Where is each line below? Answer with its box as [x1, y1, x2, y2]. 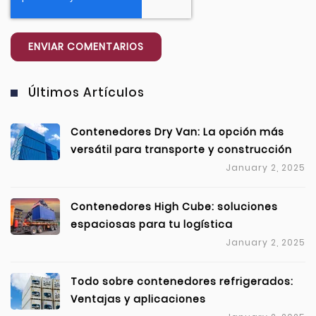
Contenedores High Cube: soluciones [71, 200, 278, 214]
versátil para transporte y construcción [71, 142, 292, 157]
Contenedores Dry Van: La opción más [71, 125, 284, 140]
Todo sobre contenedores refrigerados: [71, 274, 293, 289]
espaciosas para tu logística [71, 217, 233, 232]
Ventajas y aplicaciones [71, 292, 206, 307]
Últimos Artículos [28, 84, 145, 102]
